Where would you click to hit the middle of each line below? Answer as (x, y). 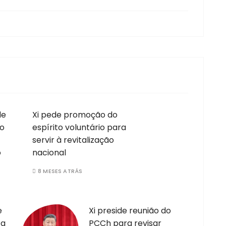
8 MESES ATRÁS (60, 171)
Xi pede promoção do (75, 115)
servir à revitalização (73, 140)
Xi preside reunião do (130, 211)
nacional (49, 153)
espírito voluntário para (79, 128)
